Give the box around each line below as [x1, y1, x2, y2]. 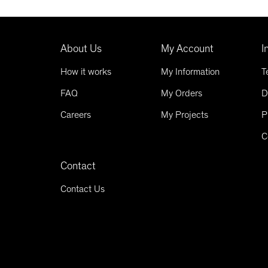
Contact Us [60, 183, 105, 194]
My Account [161, 42, 214, 55]
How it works [60, 66, 112, 77]
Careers [60, 109, 92, 120]
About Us [60, 42, 102, 55]
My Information [161, 66, 220, 77]
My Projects [161, 109, 209, 120]
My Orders [161, 87, 203, 99]
